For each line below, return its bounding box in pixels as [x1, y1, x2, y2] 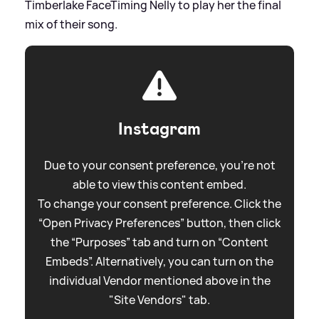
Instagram [118, 117, 201, 140]
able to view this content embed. [73, 176, 246, 192]
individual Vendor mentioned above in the [48, 272, 271, 288]
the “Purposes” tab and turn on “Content [51, 234, 268, 250]
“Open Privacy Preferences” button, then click [38, 214, 281, 231]
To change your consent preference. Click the [38, 195, 281, 211]
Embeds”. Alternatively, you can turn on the [46, 253, 273, 269]
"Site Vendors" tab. [109, 291, 210, 308]
